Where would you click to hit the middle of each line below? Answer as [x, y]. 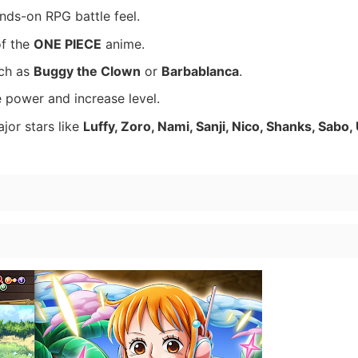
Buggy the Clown [87, 72]
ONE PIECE [68, 44]
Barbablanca [200, 72]
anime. [123, 44]
